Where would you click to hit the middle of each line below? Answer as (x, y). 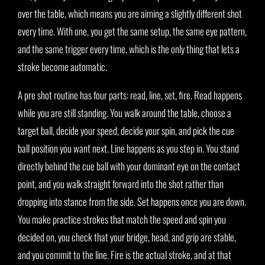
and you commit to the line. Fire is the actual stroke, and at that (125, 255)
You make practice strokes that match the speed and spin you (122, 219)
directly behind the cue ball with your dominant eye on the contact (129, 166)
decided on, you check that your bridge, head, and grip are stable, (127, 237)
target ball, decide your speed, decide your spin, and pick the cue (126, 131)
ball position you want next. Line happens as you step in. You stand (128, 148)
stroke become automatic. (62, 67)
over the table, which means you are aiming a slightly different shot (130, 14)
